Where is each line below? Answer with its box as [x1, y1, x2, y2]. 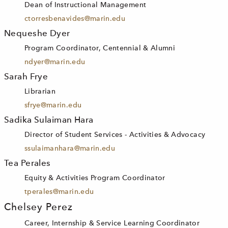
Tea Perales [4, 159, 51, 168]
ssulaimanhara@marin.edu [24, 145, 116, 152]
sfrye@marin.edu [24, 102, 82, 109]
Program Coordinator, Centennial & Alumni [24, 45, 178, 52]
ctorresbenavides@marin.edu [24, 15, 126, 22]
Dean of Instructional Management [24, 2, 147, 9]
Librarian [24, 88, 56, 95]
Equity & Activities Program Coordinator [24, 175, 167, 182]
